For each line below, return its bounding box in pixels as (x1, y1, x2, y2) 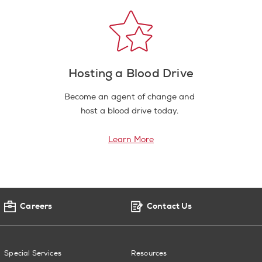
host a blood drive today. (81, 105, 179, 116)
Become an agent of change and (64, 91, 195, 102)
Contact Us (146, 201, 192, 211)
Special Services (4, 249, 61, 258)
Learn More (108, 134, 154, 144)
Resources (130, 249, 167, 258)
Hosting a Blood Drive (68, 65, 194, 81)
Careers (20, 201, 53, 211)
